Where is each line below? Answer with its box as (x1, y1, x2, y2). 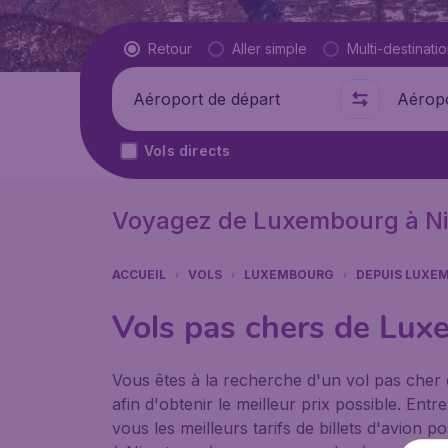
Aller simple (232, 40, 307, 57)
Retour (148, 40, 192, 57)
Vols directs (144, 142, 231, 159)
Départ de (120, 89, 195, 109)
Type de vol (124, 38, 213, 58)
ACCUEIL (112, 267, 166, 282)
